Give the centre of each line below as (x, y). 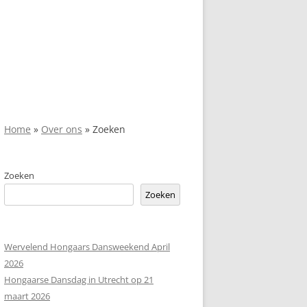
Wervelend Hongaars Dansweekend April (87, 247)
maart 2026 (27, 296)
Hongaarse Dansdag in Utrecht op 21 (79, 280)
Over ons (62, 129)
